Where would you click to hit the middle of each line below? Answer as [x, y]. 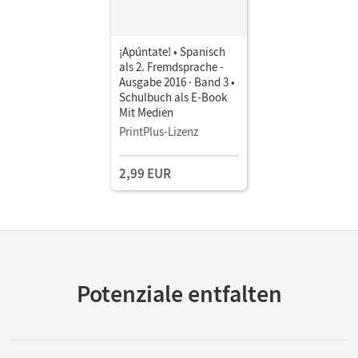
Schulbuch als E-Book [173, 97]
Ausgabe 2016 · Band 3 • [177, 82]
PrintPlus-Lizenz [159, 131]
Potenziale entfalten [179, 293]
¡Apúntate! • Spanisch [172, 52]
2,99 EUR [145, 173]
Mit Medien [146, 112]
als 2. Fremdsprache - [171, 67]
